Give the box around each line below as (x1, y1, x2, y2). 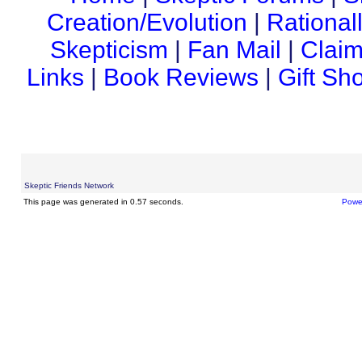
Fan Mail (187, 36, 281, 63)
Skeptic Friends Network (23, 181, 114, 190)
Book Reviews (103, 64, 259, 90)
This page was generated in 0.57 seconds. (23, 197, 183, 206)
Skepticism (49, 36, 168, 63)
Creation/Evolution (47, 9, 247, 36)
